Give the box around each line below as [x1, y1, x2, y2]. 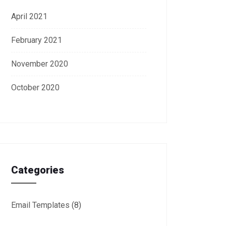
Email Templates [11, 200, 70, 210]
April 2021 [11, 11, 47, 21]
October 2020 [11, 82, 60, 92]
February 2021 [11, 35, 62, 45]
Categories [11, 163, 64, 176]
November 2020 [11, 59, 68, 69]
